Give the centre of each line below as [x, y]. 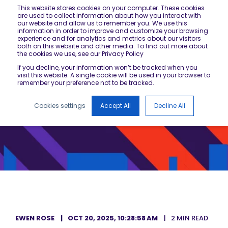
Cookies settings [60, 106]
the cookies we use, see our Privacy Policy [80, 54]
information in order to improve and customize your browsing [113, 31]
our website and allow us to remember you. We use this [102, 23]
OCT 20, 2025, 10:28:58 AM [113, 218]
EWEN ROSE [35, 218]
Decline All [170, 106]
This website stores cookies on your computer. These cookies [111, 8]
